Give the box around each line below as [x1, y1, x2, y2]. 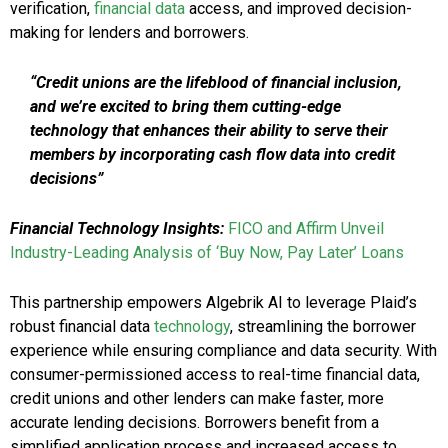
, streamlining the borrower [230, 317, 416, 337]
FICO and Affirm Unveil [228, 219, 384, 239]
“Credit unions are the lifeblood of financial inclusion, [30, 73, 402, 93]
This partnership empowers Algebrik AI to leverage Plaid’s [10, 293, 417, 313]
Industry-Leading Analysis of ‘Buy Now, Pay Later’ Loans [10, 243, 404, 263]
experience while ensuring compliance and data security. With [10, 341, 437, 361]
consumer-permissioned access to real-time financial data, [10, 365, 420, 385]
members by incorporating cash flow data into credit [30, 145, 395, 165]
